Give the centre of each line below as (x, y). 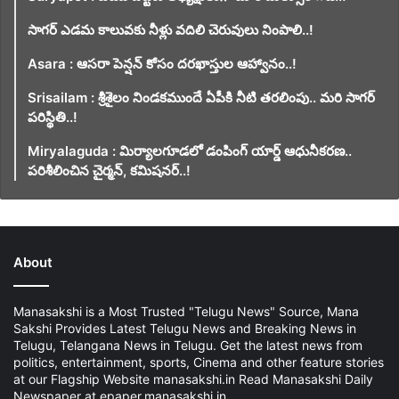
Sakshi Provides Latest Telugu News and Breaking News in (185, 328)
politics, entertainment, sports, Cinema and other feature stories (199, 362)
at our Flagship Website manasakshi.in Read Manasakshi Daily (193, 379)
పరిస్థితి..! (53, 117)
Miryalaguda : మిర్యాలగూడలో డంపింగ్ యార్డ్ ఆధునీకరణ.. (190, 151)
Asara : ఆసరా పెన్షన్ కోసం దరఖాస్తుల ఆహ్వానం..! (162, 63)
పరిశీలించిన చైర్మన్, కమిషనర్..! (109, 170)
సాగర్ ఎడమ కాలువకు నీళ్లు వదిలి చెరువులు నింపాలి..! (171, 29)
